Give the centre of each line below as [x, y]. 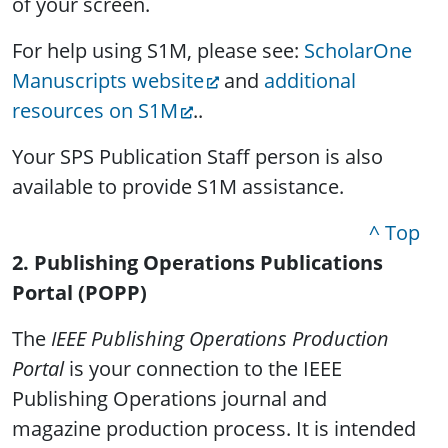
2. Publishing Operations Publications [197, 263]
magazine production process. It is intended [214, 429]
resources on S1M [95, 111]
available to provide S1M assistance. [178, 187]
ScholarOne [358, 51]
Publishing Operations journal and [169, 399]
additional [310, 81]
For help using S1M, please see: [158, 51]
